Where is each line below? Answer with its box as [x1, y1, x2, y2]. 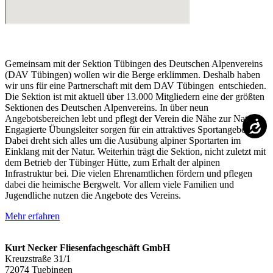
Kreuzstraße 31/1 [5, 253, 71, 264]
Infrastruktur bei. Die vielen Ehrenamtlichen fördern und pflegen [5, 168, 252, 179]
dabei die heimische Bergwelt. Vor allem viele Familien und [5, 179, 234, 190]
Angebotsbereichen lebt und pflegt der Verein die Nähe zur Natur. [5, 113, 257, 124]
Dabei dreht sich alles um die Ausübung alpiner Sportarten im [5, 135, 241, 146]
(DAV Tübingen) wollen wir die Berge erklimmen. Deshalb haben [5, 69, 260, 80]
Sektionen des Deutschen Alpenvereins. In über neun [5, 102, 208, 113]
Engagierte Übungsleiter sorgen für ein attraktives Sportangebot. [5, 124, 251, 135]
